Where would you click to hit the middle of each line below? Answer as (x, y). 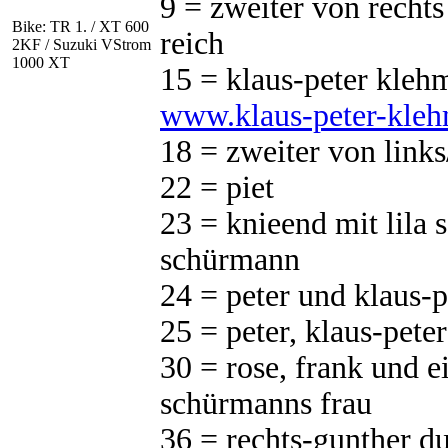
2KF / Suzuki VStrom (81, 44)
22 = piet (217, 187)
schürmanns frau (266, 403)
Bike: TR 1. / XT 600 (80, 26)
